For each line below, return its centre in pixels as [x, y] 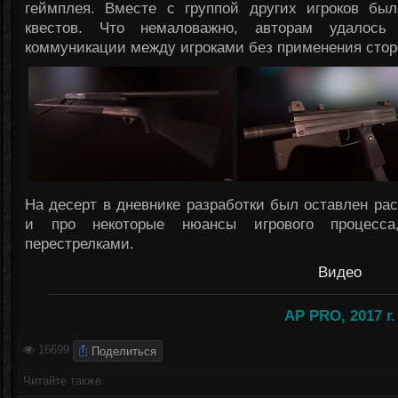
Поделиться [124, 350]
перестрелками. [80, 244]
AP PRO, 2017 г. [339, 316]
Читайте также [62, 381]
